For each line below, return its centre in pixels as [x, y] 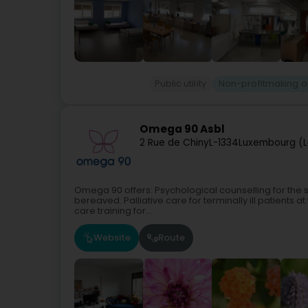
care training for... [113, 210]
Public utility [180, 83]
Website [112, 238]
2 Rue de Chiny [174, 143]
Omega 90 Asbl [182, 129]
